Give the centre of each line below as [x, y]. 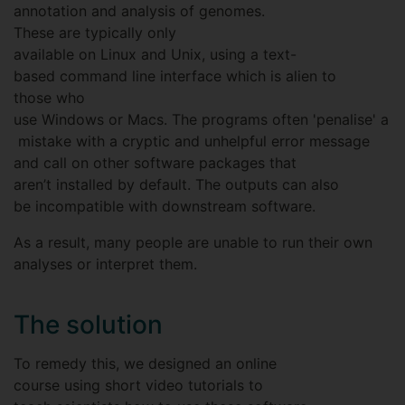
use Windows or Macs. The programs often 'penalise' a [201, 119]
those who [49, 98]
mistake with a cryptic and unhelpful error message [192, 141]
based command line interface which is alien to [175, 76]
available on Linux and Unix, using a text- [155, 54]
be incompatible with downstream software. [167, 206]
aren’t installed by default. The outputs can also [176, 184]
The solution [91, 325]
